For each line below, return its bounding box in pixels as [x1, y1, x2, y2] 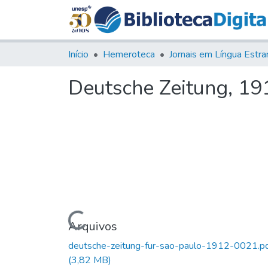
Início [68, 47, 89, 61]
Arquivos [68, 218, 117, 234]
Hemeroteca [103, 47, 155, 61]
